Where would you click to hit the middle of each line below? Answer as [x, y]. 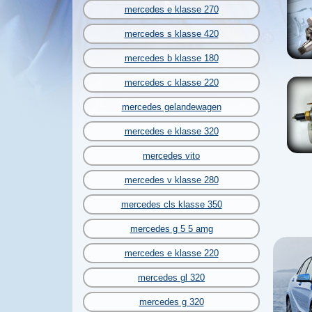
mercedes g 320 [171, 302]
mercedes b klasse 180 [171, 58]
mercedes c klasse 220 [171, 83]
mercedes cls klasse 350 [171, 204]
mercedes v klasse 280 [171, 180]
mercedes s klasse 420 [171, 34]
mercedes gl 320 [171, 278]
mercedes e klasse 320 [171, 131]
